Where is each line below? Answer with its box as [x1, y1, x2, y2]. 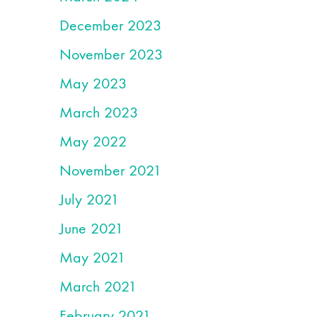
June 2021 [59, 219, 123, 238]
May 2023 [59, 74, 127, 93]
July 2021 [59, 190, 119, 209]
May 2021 [59, 248, 125, 267]
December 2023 [59, 16, 161, 35]
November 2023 [59, 45, 163, 64]
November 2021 [59, 161, 161, 180]
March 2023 [59, 103, 138, 122]
